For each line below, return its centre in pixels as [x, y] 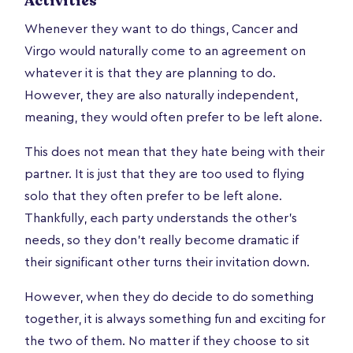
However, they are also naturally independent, [161, 95]
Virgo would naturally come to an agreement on [165, 51]
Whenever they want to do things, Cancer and [161, 29]
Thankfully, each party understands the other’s [161, 218]
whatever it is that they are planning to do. [150, 73]
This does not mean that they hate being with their [175, 152]
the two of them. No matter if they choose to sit [167, 341]
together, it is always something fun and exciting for [175, 319]
